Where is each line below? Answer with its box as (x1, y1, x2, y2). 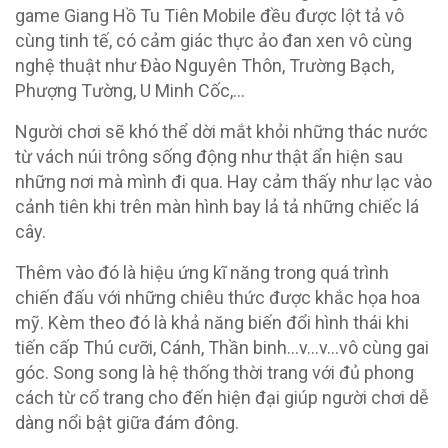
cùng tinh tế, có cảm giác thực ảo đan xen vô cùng (15, 30, 412, 52)
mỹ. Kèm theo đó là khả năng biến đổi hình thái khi (15, 312, 409, 334)
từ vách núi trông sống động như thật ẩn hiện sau (15, 146, 403, 168)
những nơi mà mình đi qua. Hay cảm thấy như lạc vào (15, 171, 432, 193)
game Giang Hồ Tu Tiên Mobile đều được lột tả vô (15, 5, 404, 27)
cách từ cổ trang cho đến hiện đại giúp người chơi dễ (15, 387, 429, 409)
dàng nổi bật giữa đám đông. (15, 412, 239, 434)
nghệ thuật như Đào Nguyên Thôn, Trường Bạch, (15, 55, 394, 77)
